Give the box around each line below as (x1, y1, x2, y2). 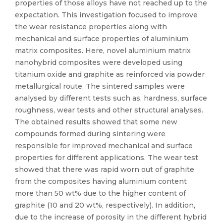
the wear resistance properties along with (15, 22, 167, 31)
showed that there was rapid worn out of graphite (15, 165, 194, 174)
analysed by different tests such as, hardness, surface (15, 94, 207, 103)
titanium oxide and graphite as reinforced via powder (15, 70, 205, 79)
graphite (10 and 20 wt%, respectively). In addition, (15, 201, 195, 210)
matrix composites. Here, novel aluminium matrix (15, 46, 191, 55)
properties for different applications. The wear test (15, 153, 198, 162)
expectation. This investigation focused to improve (15, 10, 198, 19)
